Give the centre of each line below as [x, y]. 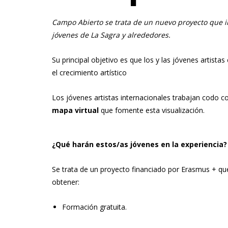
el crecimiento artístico [89, 73]
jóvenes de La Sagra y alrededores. [111, 35]
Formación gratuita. [94, 207]
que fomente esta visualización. [152, 110]
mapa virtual [75, 110]
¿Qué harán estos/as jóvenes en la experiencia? [139, 144]
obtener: [66, 182]
